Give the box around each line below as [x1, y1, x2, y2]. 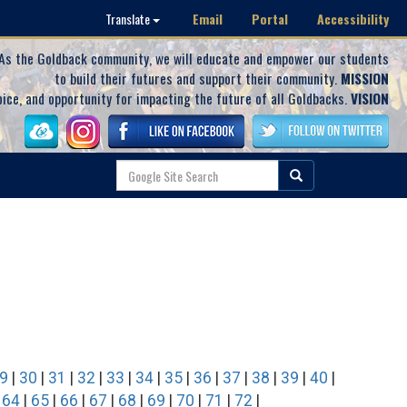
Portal [252, 8, 288, 28]
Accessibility [317, 8, 389, 28]
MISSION [341, 68, 389, 88]
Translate [105, 9, 153, 28]
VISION [351, 88, 389, 108]
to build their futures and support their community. [55, 68, 341, 88]
